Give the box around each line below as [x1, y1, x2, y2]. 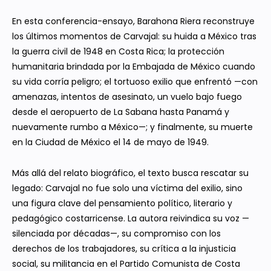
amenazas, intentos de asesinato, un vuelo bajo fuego [12, 91, 242, 103]
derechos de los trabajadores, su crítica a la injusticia [12, 243, 236, 255]
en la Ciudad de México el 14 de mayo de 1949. [12, 136, 209, 149]
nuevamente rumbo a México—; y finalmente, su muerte [12, 121, 253, 134]
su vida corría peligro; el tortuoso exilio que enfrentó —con [12, 76, 258, 88]
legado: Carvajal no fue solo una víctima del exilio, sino [12, 182, 243, 195]
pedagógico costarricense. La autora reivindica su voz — [12, 212, 249, 225]
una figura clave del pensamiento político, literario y [12, 197, 232, 210]
